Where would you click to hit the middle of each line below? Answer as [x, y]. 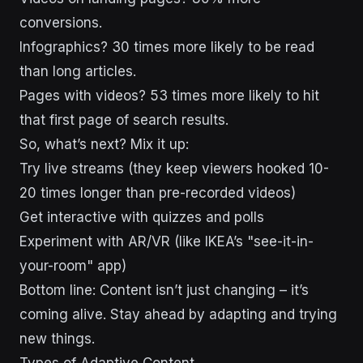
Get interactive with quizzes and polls [142, 217]
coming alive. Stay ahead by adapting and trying [178, 314]
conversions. [61, 22]
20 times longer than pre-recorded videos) [158, 192]
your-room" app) [73, 265]
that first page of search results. [124, 120]
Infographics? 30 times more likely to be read [167, 47]
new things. [57, 338]
